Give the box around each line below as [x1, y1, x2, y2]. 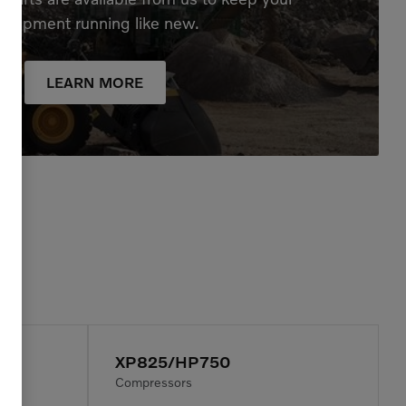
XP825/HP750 [115, 352, 231, 372]
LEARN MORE [45, 73, 144, 92]
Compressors [115, 374, 192, 391]
